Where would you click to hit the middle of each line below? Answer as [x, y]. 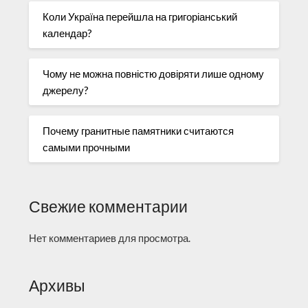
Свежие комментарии [109, 207]
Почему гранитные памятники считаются [139, 130]
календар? [68, 33]
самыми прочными [87, 147]
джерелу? [66, 90]
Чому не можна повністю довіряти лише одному [154, 73]
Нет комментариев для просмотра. [110, 238]
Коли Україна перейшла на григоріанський [140, 16]
